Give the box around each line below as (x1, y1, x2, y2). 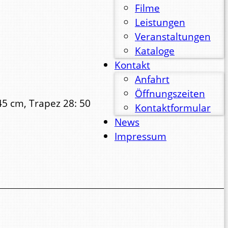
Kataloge (135, 43, 175, 58)
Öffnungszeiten (135, 86, 205, 100)
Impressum (115, 129, 166, 143)
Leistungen (135, 15, 185, 29)
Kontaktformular (135, 100, 211, 115)
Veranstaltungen (135, 29, 211, 43)
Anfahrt (135, 72, 169, 86)
